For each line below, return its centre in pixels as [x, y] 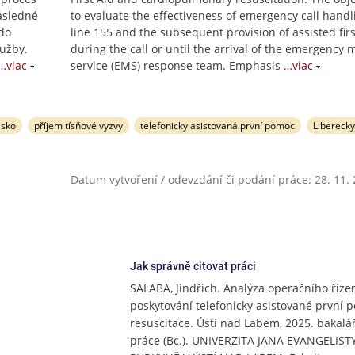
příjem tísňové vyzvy [78, 126]
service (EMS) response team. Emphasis [176, 65]
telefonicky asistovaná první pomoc [218, 126]
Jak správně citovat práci [193, 266]
